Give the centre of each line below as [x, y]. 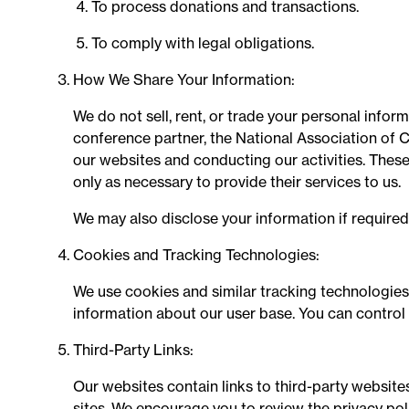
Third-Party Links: [133, 350]
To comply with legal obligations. [203, 43]
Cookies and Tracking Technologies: [196, 255]
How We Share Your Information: [184, 79]
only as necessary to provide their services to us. [237, 182]
